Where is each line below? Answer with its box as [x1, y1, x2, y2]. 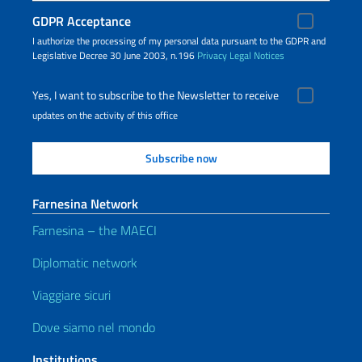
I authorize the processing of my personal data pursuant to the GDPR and [32, 33, 326, 48]
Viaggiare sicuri [32, 285, 111, 305]
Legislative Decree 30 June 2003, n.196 [32, 48, 197, 63]
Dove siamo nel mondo [32, 318, 155, 337]
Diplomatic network [32, 253, 137, 272]
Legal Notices [229, 48, 284, 63]
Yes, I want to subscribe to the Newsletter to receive [32, 86, 279, 104]
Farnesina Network [32, 194, 138, 213]
